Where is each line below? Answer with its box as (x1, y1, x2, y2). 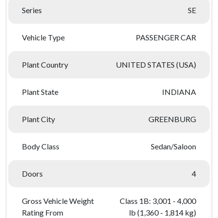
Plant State (22, 87, 58, 96)
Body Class (22, 142, 59, 151)
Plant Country (22, 60, 68, 69)
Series (22, 5, 42, 15)
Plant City (22, 114, 55, 124)
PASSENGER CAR (136, 33, 196, 42)
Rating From (22, 208, 63, 217)
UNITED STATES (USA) (116, 60, 196, 69)
